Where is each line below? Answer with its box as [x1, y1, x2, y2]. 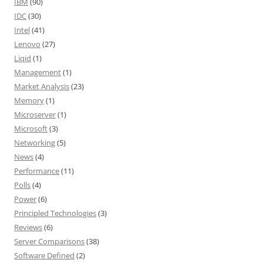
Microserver [14, 109, 56, 120]
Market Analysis [14, 81, 69, 92]
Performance [14, 166, 59, 177]
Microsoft [14, 123, 48, 134]
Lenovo [14, 39, 41, 50]
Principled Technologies [14, 208, 96, 219]
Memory [14, 95, 44, 106]
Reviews [14, 222, 42, 233]
